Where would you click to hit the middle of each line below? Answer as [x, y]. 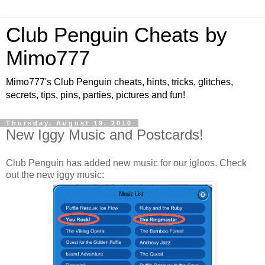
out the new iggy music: [55, 174]
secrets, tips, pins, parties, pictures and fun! [96, 95]
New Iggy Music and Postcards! [105, 135]
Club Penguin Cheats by [117, 35]
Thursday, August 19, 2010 [69, 123]
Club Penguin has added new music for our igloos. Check [126, 163]
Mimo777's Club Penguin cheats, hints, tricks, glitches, [119, 82]
